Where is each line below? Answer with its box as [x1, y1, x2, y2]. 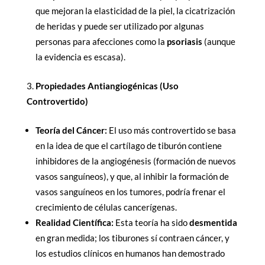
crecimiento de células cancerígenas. [35, 202, 177, 213]
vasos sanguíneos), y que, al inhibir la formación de [35, 171, 229, 182]
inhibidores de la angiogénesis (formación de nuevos [35, 156, 236, 167]
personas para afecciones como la [35, 36, 167, 47]
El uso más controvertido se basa [106, 125, 236, 136]
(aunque [202, 36, 235, 47]
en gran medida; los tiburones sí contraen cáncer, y [35, 232, 230, 244]
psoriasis [166, 36, 202, 47]
